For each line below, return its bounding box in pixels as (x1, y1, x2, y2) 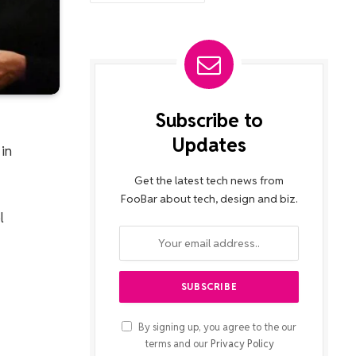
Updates (172, 133, 246, 157)
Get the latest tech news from (134, 173, 284, 188)
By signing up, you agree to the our (136, 320, 296, 334)
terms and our (144, 337, 211, 350)
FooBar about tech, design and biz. (120, 192, 298, 206)
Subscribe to (154, 108, 264, 133)
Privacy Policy (210, 337, 274, 350)
